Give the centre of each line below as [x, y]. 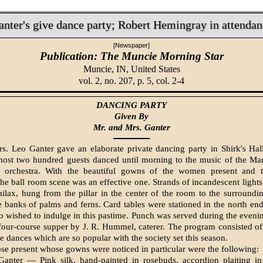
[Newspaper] [131, 45]
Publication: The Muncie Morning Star [131, 56]
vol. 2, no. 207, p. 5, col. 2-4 [131, 80]
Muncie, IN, [107, 69]
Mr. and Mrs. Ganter [131, 128]
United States [155, 69]
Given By [131, 117]
